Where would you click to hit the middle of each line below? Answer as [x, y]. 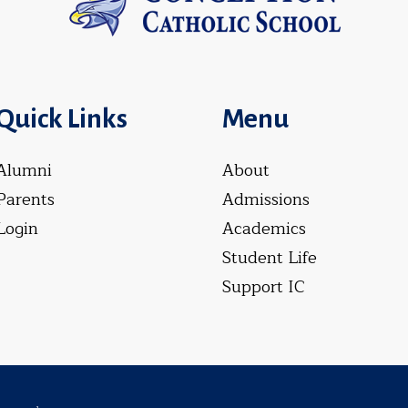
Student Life [270, 257]
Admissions [266, 199]
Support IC [264, 286]
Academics [264, 228]
